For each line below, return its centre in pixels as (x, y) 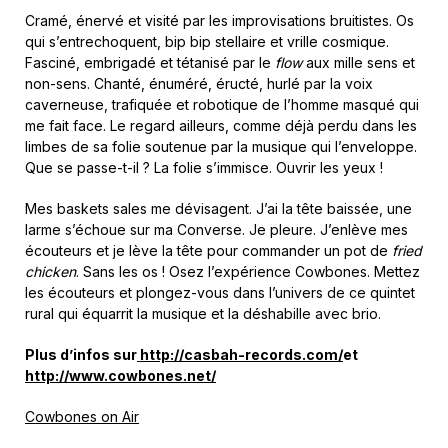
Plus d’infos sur (81, 354)
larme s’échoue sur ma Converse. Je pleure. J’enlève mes (216, 229)
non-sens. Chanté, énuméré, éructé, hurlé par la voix (199, 83)
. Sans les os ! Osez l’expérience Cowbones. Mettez (248, 271)
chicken (50, 271)
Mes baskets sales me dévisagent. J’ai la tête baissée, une (218, 208)
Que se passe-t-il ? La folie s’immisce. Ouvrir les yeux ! (204, 167)
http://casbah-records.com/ (240, 354)
